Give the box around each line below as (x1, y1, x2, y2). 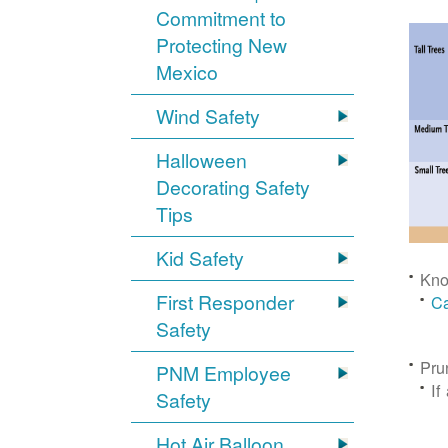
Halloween (156, 146, 248, 175)
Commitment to (156, 4, 287, 33)
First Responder (156, 288, 295, 317)
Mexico (156, 58, 219, 87)
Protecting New (156, 31, 288, 60)
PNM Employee (156, 359, 292, 388)
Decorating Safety (156, 173, 311, 202)
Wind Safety (156, 102, 261, 131)
